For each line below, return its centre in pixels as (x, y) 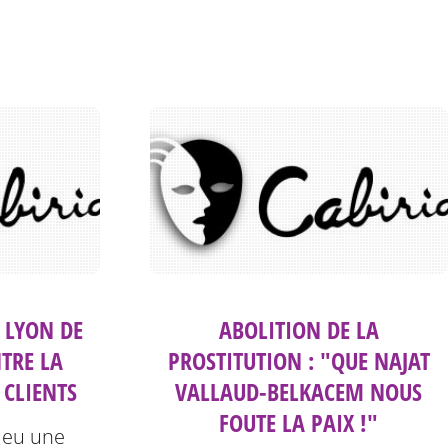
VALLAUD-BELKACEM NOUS (299, 392)
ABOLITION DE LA (298, 330)
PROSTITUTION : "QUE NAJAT (298, 361)
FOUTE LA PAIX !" (299, 423)
